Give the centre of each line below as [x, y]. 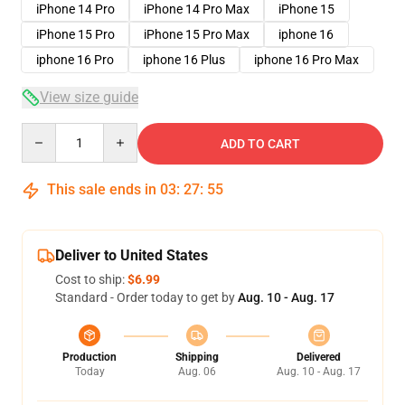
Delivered [319, 357]
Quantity [46, 131]
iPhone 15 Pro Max [197, 34]
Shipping [197, 357]
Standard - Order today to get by [146, 297]
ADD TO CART [260, 144]
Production [89, 357]
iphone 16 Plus [184, 60]
